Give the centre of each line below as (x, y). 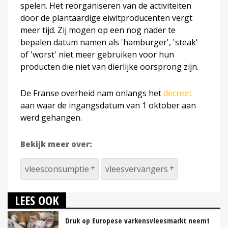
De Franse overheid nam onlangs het (92, 93)
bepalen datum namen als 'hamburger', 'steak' (109, 42)
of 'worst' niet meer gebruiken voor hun (97, 54)
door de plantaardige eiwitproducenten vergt (106, 18)
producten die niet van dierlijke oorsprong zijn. (109, 66)
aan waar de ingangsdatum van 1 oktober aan (108, 105)
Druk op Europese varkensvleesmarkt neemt (137, 220)
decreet (178, 93)
